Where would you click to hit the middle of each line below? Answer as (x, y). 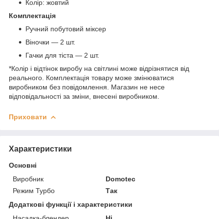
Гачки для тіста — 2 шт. (62, 55)
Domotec (121, 179)
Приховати (28, 117)
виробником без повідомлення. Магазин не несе (87, 87)
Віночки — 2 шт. (50, 42)
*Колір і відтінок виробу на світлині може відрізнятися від (99, 68)
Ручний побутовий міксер (66, 29)
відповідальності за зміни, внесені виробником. (84, 96)
